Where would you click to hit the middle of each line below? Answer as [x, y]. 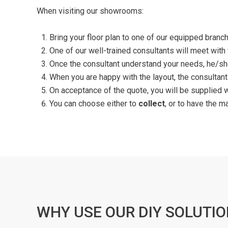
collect [152, 103]
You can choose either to [94, 103]
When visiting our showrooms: [90, 11]
